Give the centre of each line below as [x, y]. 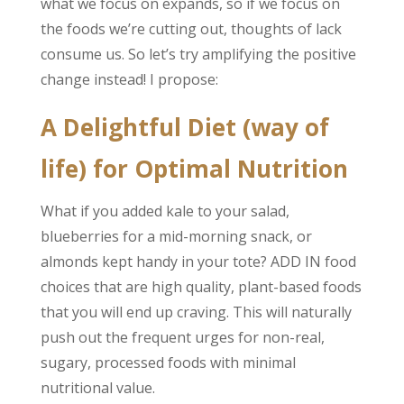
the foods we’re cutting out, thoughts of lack [191, 29]
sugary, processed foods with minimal [168, 363]
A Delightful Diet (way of [184, 127]
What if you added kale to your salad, [165, 211]
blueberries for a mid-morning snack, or [176, 236]
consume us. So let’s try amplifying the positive [198, 54]
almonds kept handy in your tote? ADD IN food [198, 262]
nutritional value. [97, 388]
